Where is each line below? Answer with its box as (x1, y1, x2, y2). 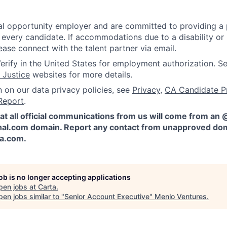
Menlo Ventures (155, 192, 207, 201)
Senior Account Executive (64, 192, 149, 201)
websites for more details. (30, 69, 132, 80)
